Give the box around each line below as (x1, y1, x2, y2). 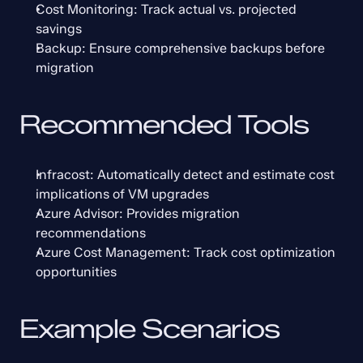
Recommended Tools (19, 109, 309, 140)
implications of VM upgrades (36, 186, 209, 202)
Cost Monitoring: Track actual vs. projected (36, 2, 297, 17)
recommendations (36, 225, 146, 241)
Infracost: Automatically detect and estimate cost (36, 167, 335, 182)
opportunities (36, 264, 117, 280)
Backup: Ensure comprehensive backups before (36, 41, 325, 56)
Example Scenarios (19, 313, 280, 344)
